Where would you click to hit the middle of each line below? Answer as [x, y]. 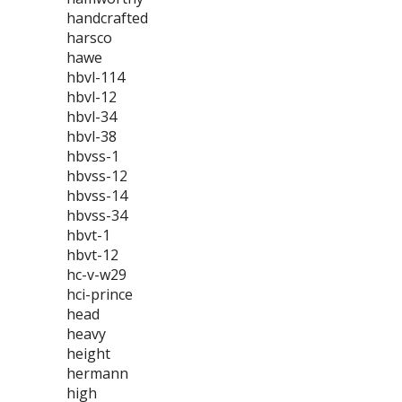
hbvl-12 [92, 97]
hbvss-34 [97, 215]
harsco [89, 38]
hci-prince [100, 294]
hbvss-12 [97, 176]
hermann [97, 373]
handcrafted [107, 18]
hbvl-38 [92, 136]
